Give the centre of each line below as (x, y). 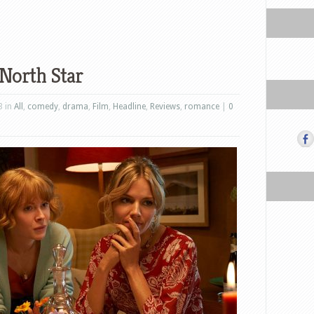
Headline (129, 107)
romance (202, 107)
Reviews (165, 107)
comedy (43, 107)
